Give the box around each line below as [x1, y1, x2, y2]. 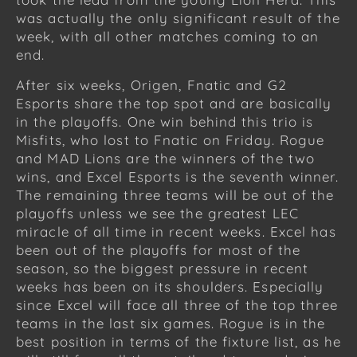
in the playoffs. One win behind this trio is [16, 112, 314, 130]
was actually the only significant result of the [16, 9, 340, 26]
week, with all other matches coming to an [16, 27, 320, 45]
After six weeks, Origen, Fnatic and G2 [16, 76, 287, 93]
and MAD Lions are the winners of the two [16, 149, 316, 167]
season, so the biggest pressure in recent [16, 259, 309, 277]
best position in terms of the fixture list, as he [16, 332, 341, 350]
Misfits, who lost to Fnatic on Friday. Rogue [16, 131, 325, 148]
